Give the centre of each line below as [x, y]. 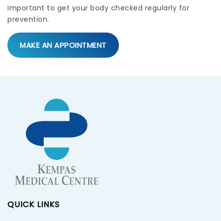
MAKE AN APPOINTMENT [63, 45]
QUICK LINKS [34, 205]
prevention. [28, 19]
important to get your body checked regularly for [98, 8]
